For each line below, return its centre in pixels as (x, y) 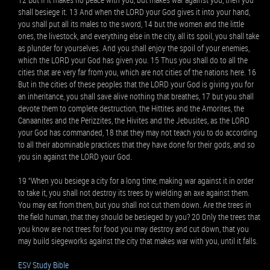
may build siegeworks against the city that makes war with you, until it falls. (138, 241)
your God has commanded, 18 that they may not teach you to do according (138, 132)
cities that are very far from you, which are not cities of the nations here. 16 (137, 72)
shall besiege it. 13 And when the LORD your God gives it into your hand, (134, 12)
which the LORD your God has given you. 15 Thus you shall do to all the (133, 60)
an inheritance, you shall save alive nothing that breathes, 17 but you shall (136, 96)
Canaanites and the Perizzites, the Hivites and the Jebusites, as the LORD (134, 120)
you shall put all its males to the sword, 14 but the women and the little (131, 24)
